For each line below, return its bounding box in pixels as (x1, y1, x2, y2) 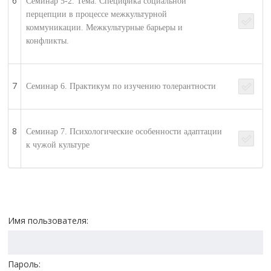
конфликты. (26, 36, 70, 46)
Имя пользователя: (8, 215, 89, 227)
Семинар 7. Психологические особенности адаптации (26, 127, 223, 137)
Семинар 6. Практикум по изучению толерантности (26, 82, 217, 91)
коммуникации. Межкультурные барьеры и (26, 23, 183, 33)
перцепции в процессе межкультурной (26, 10, 168, 19)
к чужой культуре (26, 140, 90, 150)
